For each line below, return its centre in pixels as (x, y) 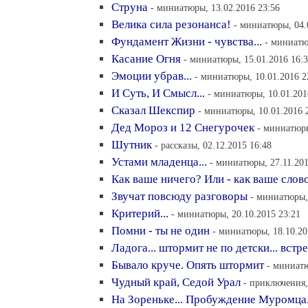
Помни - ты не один (161, 231)
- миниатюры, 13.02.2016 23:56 (215, 8)
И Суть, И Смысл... (158, 93)
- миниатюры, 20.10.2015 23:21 (236, 214)
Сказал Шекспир (153, 110)
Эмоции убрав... (152, 76)
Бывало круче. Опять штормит (188, 265)
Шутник (132, 145)
